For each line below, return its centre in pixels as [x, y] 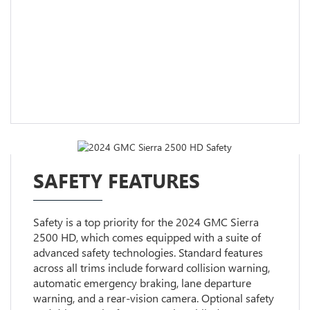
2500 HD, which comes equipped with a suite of [147, 237]
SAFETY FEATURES [116, 181]
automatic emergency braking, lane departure [142, 283]
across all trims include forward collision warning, [151, 268]
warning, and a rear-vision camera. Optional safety [153, 298]
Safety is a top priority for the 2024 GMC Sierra [146, 222]
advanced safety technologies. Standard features [148, 253]
